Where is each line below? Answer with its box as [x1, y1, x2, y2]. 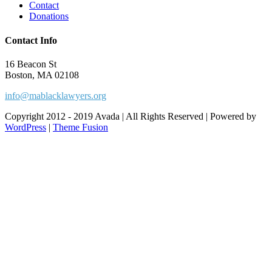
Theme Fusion [53, 121, 108, 132]
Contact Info [5, 35, 57, 46]
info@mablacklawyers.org [5, 90, 106, 101]
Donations [29, 11, 69, 22]
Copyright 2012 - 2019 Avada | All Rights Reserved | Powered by [5, 110, 256, 121]
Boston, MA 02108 [5, 69, 79, 80]
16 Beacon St [5, 58, 56, 69]
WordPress [5, 121, 46, 132]
